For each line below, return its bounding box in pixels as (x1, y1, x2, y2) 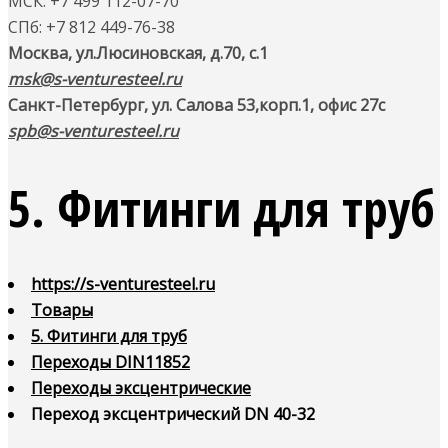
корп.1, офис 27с (259, 94, 385, 116)
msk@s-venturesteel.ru (8, 68, 182, 90)
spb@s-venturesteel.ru (8, 120, 179, 142)
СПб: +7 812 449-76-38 (8, 16, 175, 38)
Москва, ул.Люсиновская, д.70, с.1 (8, 42, 268, 64)
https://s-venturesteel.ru (31, 273, 215, 295)
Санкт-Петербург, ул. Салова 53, (8, 94, 259, 116)
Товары (31, 299, 93, 321)
